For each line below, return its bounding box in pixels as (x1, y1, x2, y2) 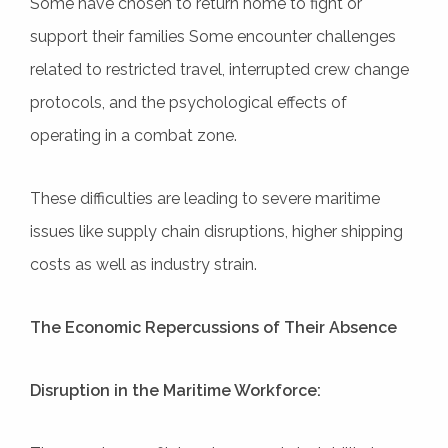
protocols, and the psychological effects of (30, 92, 347, 112)
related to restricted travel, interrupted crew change (30, 59, 409, 79)
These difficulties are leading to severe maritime (30, 188, 380, 208)
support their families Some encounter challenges (30, 26, 396, 46)
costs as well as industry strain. (30, 254, 257, 274)
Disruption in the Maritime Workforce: (30, 380, 321, 400)
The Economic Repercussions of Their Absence (30, 317, 397, 337)
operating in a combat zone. (30, 125, 237, 145)
